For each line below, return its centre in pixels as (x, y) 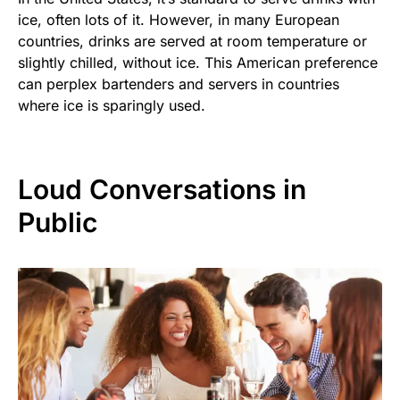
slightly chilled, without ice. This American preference (198, 62)
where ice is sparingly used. (112, 105)
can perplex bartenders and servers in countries (179, 83)
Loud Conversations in (162, 189)
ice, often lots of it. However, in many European (179, 19)
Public (58, 222)
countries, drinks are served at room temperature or (192, 41)
